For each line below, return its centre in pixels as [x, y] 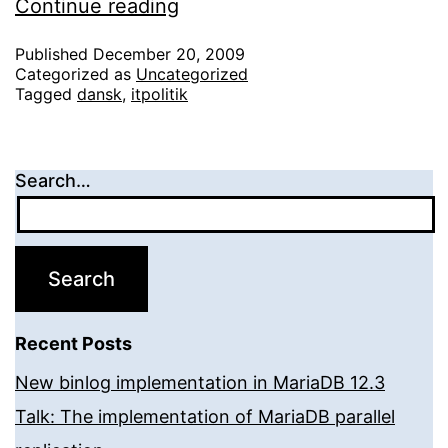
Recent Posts [73, 343]
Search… [53, 180]
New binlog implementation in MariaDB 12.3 [200, 382]
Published [54, 53]
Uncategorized [192, 73]
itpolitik [159, 93]
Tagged [46, 93]
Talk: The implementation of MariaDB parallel [205, 416]
